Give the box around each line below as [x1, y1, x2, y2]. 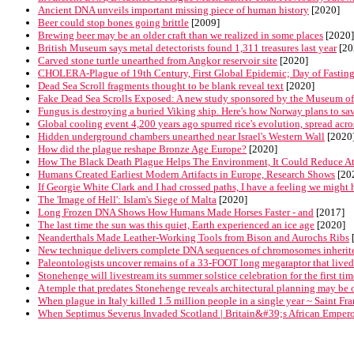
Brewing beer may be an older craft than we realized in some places [38, 29, 323, 41]
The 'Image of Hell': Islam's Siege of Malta [38, 194, 217, 205]
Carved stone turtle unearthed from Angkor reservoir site [38, 55, 277, 66]
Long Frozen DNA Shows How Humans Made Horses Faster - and [38, 206, 314, 218]
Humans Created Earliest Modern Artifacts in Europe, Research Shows [38, 168, 335, 180]
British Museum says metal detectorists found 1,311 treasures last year [38, 42, 337, 54]
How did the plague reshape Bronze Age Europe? [38, 143, 247, 155]
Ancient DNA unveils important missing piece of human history [38, 4, 309, 16]
